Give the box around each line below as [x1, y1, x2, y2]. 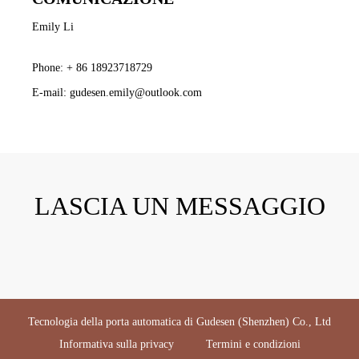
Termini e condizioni [205, 337, 301, 350]
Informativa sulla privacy [58, 337, 174, 350]
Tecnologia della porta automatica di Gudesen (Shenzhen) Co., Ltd [28, 315, 331, 328]
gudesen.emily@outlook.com [70, 86, 202, 99]
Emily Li [32, 20, 74, 33]
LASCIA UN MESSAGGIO [34, 191, 325, 220]
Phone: [32, 61, 67, 74]
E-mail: [32, 86, 70, 99]
